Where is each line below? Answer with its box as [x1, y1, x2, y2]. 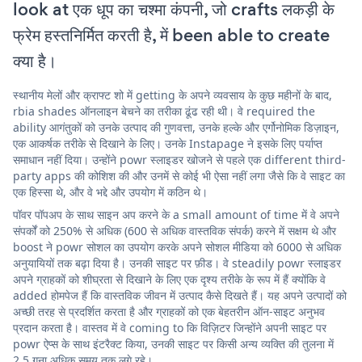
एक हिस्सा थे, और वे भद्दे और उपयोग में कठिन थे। [13, 183, 208, 200]
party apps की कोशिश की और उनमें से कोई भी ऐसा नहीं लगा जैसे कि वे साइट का [13, 167, 345, 183]
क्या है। [13, 48, 57, 74]
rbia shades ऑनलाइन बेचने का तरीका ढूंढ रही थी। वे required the [13, 103, 315, 119]
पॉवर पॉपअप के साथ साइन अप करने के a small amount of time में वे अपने [13, 206, 339, 222]
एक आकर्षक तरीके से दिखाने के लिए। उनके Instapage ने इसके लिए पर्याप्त [13, 135, 322, 151]
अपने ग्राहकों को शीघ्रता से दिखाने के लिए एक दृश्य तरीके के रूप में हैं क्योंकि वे [13, 271, 326, 287]
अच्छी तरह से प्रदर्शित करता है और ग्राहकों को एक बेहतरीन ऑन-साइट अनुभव [13, 303, 325, 319]
